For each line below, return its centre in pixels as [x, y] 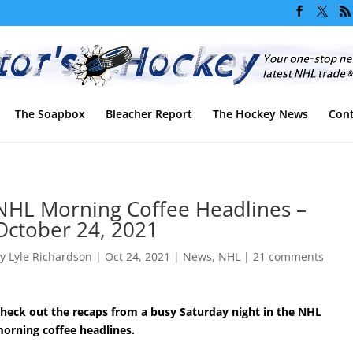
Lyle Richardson [51, 256]
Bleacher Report [149, 113]
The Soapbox [50, 113]
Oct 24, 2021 [138, 256]
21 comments [289, 256]
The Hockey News [260, 113]
